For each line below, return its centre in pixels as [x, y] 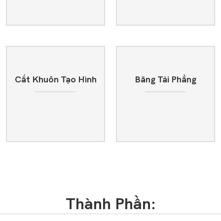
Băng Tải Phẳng [165, 80]
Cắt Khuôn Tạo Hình [55, 80]
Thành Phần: [110, 204]
